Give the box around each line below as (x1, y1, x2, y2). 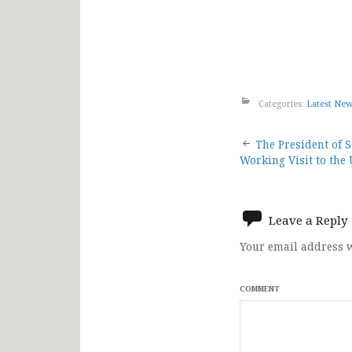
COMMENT (240, 283, 280, 294)
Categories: (256, 97, 306, 109)
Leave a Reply (269, 211, 348, 228)
